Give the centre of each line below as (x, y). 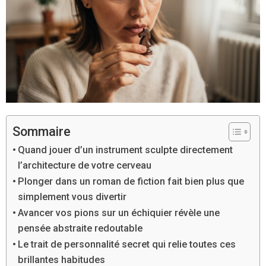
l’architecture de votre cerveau (85, 166)
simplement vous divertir (72, 197)
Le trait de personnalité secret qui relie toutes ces (127, 245)
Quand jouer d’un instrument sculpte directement (126, 150)
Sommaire (42, 131)
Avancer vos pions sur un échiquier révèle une (119, 213)
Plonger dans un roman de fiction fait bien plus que (131, 182)
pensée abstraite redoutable (80, 229)
